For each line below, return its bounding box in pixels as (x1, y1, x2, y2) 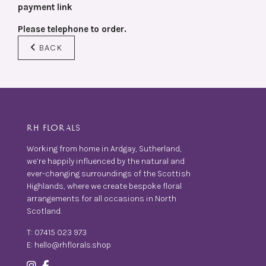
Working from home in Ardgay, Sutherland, (27, 144, 182, 154)
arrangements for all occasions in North (27, 194, 176, 204)
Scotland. (27, 206, 62, 216)
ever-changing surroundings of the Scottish (27, 169, 191, 179)
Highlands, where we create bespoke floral (27, 181, 182, 191)
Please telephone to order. (18, 24, 126, 34)
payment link (18, 1, 72, 12)
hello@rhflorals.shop (34, 240, 111, 251)
